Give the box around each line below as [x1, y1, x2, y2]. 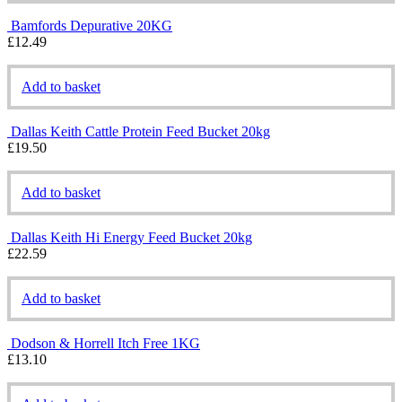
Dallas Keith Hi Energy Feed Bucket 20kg [11, 229, 252, 245]
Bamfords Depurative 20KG [11, 17, 172, 33]
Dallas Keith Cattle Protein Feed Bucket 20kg [11, 123, 270, 139]
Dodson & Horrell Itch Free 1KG [11, 335, 200, 351]
